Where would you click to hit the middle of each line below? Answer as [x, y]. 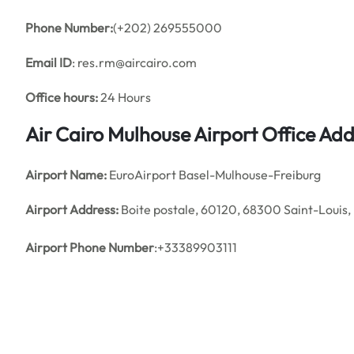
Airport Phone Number [90, 247]
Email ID [49, 62]
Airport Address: [72, 209]
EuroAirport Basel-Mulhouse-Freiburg [214, 175]
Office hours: [62, 97]
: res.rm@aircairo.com [134, 62]
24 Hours [124, 97]
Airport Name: [66, 175]
